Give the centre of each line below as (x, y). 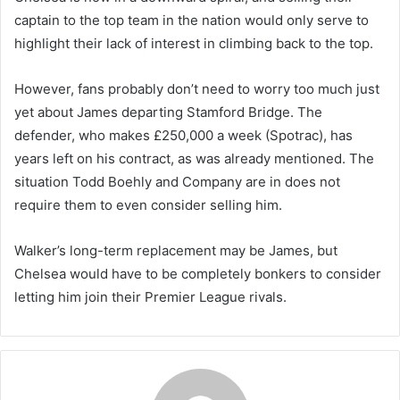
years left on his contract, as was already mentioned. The (194, 159)
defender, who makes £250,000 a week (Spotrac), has (183, 136)
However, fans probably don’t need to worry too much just (197, 89)
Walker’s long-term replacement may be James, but (176, 251)
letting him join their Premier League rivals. (150, 297)
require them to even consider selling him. (148, 205)
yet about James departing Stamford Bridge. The (168, 112)
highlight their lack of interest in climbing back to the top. (194, 44)
